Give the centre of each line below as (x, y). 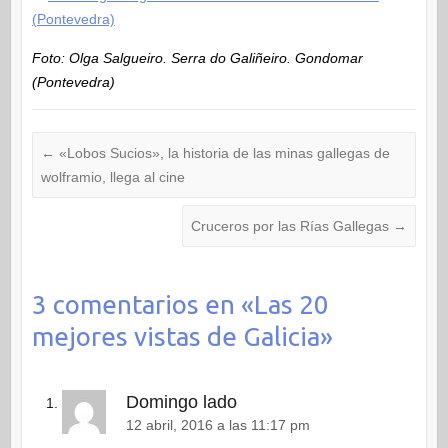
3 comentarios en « (142, 304)
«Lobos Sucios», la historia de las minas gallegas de (222, 152)
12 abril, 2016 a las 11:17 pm (217, 426)
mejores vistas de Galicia (175, 336)
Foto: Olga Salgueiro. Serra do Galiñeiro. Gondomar (197, 57)
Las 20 (291, 304)
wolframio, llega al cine (112, 176)
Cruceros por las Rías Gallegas (292, 225)
